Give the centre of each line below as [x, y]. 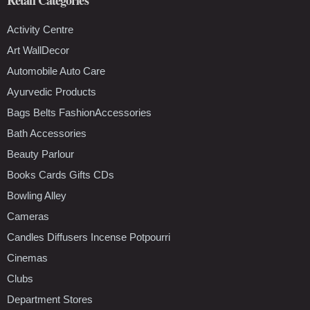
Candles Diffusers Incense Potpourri [89, 237]
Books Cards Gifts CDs [61, 174]
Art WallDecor [38, 50]
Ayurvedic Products [52, 91]
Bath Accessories [47, 133]
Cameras [28, 216]
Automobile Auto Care [56, 71]
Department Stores [50, 299]
